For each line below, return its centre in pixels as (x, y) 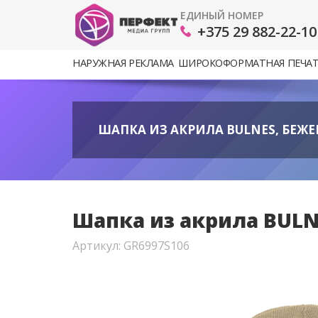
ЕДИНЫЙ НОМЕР (222, 15)
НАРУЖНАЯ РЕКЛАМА (124, 63)
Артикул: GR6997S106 (131, 246)
